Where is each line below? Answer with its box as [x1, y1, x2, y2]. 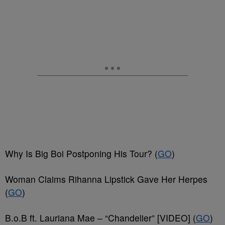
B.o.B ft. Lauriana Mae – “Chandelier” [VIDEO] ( [5, 211, 196, 224]
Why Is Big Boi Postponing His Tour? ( [5, 147, 158, 160]
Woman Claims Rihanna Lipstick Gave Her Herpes [5, 173, 207, 185]
